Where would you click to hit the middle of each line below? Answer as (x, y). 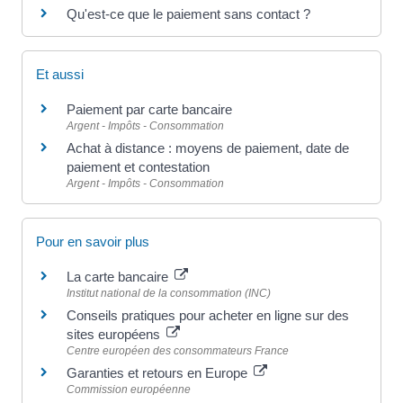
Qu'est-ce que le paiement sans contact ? (188, 13)
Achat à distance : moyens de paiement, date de (208, 148)
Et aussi (60, 75)
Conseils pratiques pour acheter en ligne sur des (208, 316)
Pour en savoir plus (93, 242)
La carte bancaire (119, 277)
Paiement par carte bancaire (149, 110)
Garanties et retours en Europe (159, 373)
